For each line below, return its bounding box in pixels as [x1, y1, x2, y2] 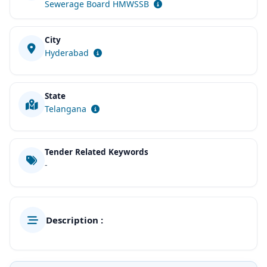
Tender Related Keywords [45, 147, 148, 157]
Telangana [45, 103, 86, 114]
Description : [46, 214, 103, 226]
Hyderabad [45, 47, 89, 58]
